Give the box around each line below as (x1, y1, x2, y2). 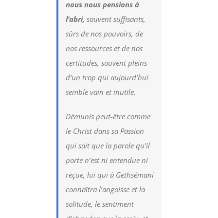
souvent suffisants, (85, 14, 146, 24)
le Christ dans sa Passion (66, 126, 145, 136)
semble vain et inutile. (66, 87, 136, 97)
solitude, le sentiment (66, 199, 134, 209)
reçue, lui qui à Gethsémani (66, 169, 154, 180)
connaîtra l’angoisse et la (66, 184, 145, 194)
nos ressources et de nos (66, 43, 143, 53)
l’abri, (66, 14, 85, 24)
